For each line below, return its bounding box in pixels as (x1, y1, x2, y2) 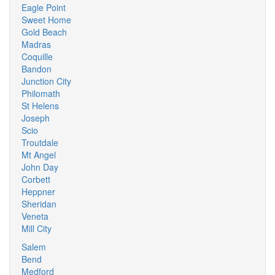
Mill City (21, 222, 52, 234)
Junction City (21, 75, 71, 87)
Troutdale (21, 136, 58, 149)
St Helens (21, 99, 59, 112)
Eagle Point (21, 1, 66, 14)
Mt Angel (21, 149, 56, 161)
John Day (21, 161, 58, 173)
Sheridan (21, 198, 56, 210)
